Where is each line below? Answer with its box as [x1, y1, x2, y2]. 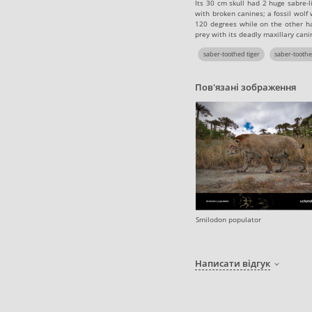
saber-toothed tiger [203, 49, 260, 58]
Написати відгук [195, 257, 271, 270]
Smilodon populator [195, 214, 261, 225]
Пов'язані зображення [195, 81, 297, 94]
